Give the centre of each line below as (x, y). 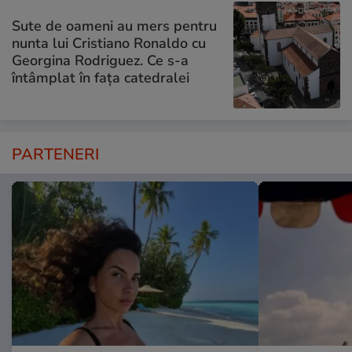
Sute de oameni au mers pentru (114, 26)
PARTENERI (55, 154)
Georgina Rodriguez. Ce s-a (100, 61)
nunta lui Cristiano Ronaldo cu (109, 44)
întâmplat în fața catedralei (101, 78)
